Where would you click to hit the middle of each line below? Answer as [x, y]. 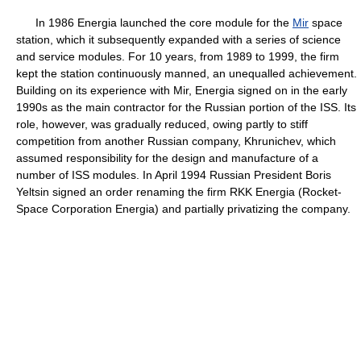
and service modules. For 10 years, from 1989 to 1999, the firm [178, 56]
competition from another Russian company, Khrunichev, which [176, 141]
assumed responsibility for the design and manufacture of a [167, 158]
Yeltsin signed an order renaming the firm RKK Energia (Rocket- [179, 192]
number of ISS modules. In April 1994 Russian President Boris [174, 175]
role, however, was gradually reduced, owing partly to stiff [162, 124]
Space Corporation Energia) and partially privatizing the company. [183, 209]
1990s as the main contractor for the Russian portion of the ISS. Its [186, 107]
